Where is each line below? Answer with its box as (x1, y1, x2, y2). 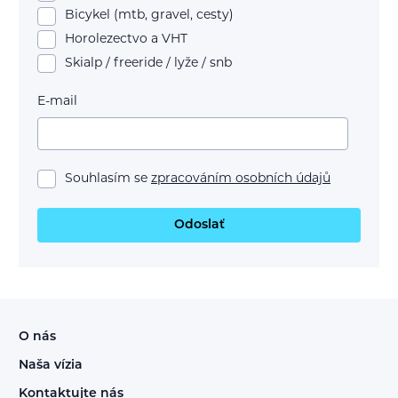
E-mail (37, 95, 77, 109)
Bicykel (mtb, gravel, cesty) (65, 9, 234, 23)
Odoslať (173, 218, 225, 232)
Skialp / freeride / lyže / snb (65, 56, 232, 70)
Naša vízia (19, 358, 83, 372)
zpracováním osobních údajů (151, 172, 330, 187)
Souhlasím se (65, 172, 151, 187)
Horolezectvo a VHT (65, 33, 187, 47)
